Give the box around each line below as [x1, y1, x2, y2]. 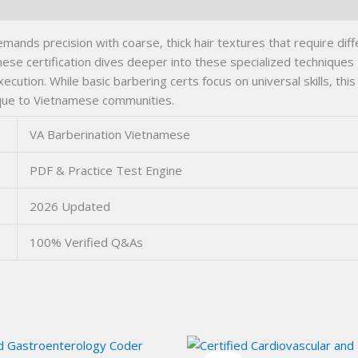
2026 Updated [30, 197, 110, 214]
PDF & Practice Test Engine [30, 161, 182, 178]
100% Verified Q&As [30, 233, 143, 250]
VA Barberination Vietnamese [30, 125, 190, 142]
